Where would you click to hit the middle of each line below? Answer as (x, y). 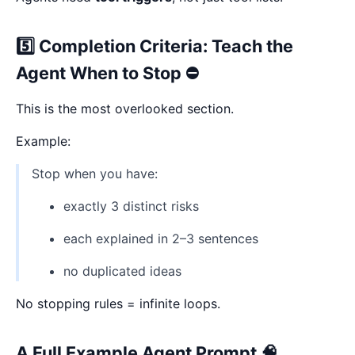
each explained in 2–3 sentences (161, 238)
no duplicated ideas (122, 271)
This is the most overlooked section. (125, 108)
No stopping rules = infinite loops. (118, 303)
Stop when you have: (95, 173)
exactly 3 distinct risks (131, 206)
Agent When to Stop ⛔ (107, 73)
